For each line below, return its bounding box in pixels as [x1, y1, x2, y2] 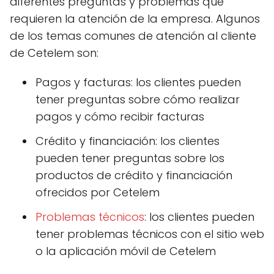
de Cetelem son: [10, 45, 98, 61]
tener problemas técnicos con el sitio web [35, 226, 264, 242]
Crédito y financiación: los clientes [35, 133, 220, 149]
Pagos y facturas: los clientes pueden [35, 74, 241, 90]
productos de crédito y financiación [35, 167, 232, 183]
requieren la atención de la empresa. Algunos [10, 10, 260, 26]
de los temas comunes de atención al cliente [10, 28, 256, 43]
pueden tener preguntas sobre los [35, 150, 224, 166]
